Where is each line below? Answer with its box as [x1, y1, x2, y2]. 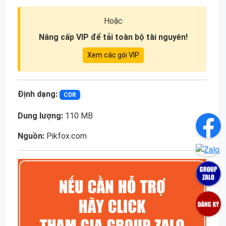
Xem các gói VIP [87, 51, 139, 59]
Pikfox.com [44, 131, 87, 141]
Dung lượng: [18, 111, 63, 121]
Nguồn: [18, 131, 44, 141]
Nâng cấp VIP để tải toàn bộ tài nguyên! [38, 32, 188, 42]
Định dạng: [18, 89, 58, 99]
